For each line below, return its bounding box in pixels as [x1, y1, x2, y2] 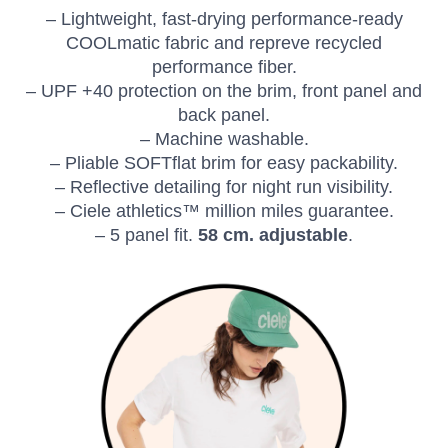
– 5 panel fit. [95, 225, 198, 246]
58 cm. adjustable [198, 225, 348, 246]
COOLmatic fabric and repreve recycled [66, 33, 382, 54]
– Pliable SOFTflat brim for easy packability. [50, 153, 398, 174]
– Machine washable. [139, 129, 309, 150]
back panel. [178, 105, 270, 126]
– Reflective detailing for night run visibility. [55, 177, 393, 198]
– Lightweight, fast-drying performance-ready [45, 9, 403, 30]
